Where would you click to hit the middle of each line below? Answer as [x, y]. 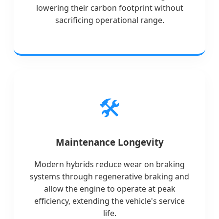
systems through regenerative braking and [109, 176]
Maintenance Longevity [109, 142]
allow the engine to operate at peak [109, 188]
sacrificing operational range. [109, 20]
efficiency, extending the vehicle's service [109, 201]
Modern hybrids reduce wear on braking [109, 164]
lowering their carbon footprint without [109, 8]
